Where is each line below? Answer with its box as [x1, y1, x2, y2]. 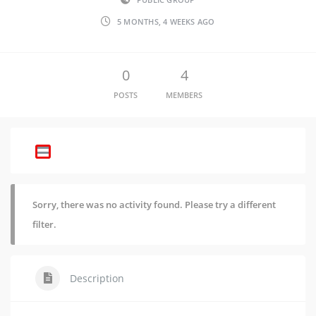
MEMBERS [166, 90, 202, 100]
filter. [32, 218, 56, 231]
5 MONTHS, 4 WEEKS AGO [116, 16, 215, 27]
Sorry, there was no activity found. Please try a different [32, 198, 276, 211]
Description [67, 272, 124, 285]
